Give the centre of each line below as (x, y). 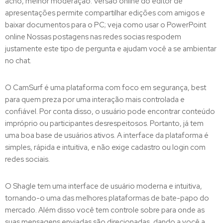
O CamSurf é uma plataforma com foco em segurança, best (106, 88)
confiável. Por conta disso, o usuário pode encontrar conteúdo (110, 111)
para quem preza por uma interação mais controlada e (95, 100)
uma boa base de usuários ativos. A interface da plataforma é (107, 135)
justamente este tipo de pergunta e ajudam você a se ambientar (111, 49)
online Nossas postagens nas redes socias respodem (93, 37)
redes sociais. (27, 159)
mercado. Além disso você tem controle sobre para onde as (105, 210)
